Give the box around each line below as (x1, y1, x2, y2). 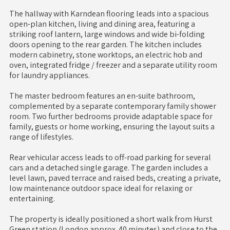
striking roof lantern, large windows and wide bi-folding (9, 29, 205, 40)
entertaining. (9, 193, 55, 204)
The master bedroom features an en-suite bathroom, (9, 90, 195, 102)
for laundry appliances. (9, 70, 90, 81)
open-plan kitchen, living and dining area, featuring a (9, 18, 195, 30)
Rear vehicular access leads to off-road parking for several (9, 152, 211, 163)
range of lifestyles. (9, 131, 73, 143)
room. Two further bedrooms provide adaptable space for (9, 111, 213, 122)
